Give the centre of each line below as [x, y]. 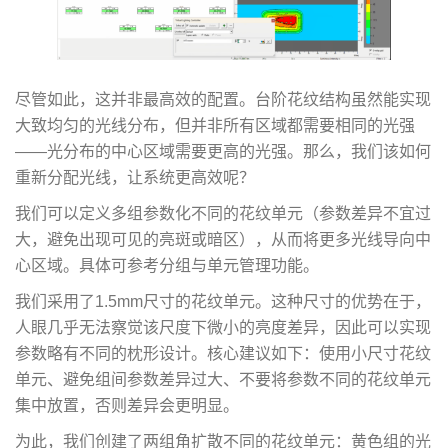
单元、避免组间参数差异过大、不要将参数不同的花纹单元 [223, 379]
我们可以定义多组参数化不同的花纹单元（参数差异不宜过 [223, 213]
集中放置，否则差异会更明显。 [127, 405]
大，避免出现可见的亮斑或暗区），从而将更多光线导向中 [223, 239]
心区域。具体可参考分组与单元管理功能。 [167, 265]
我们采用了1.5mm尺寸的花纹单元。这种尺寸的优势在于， [223, 301]
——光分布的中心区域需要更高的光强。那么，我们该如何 [223, 151]
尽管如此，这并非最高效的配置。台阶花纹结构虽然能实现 [223, 99]
